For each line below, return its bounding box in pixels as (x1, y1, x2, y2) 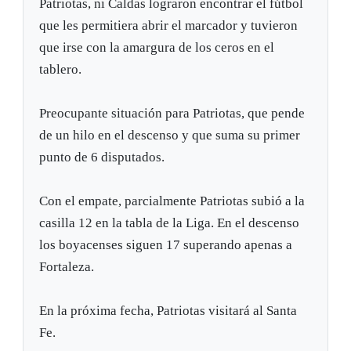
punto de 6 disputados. (39, 150, 165, 165)
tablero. (39, 62, 82, 78)
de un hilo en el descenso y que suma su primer (39, 128, 301, 143)
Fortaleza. (39, 259, 95, 275)
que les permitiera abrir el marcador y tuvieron (39, 18, 299, 34)
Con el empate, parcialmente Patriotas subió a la (39, 194, 306, 209)
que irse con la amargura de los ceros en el (39, 40, 275, 56)
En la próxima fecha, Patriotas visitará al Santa (39, 303, 298, 319)
